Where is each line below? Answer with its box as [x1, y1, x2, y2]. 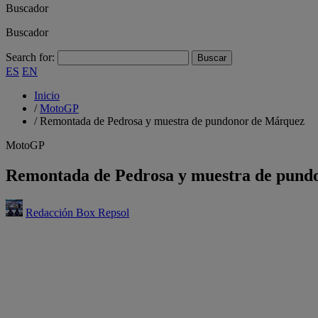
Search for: [6, 51, 55, 63]
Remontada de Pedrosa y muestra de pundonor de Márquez [40, 115, 305, 127]
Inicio [34, 89, 60, 102]
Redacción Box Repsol [26, 206, 129, 219]
